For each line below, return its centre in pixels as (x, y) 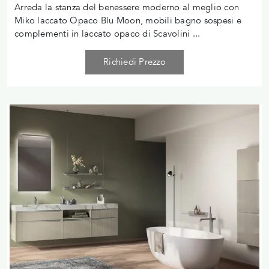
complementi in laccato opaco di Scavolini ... (107, 33)
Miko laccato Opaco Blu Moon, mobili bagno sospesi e (128, 20)
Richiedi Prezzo (134, 62)
